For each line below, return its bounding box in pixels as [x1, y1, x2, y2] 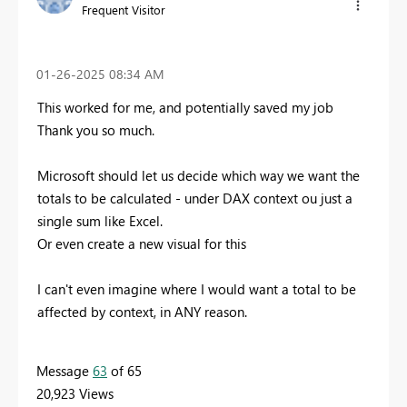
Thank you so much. [37, 120, 154, 139]
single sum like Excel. [37, 211, 163, 230]
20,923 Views [36, 383, 114, 402]
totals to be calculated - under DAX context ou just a [37, 188, 352, 207]
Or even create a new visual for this [37, 233, 250, 253]
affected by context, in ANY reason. [37, 302, 251, 321]
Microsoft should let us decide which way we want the [37, 165, 360, 184]
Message [36, 361, 93, 380]
